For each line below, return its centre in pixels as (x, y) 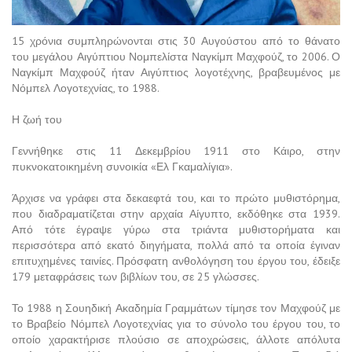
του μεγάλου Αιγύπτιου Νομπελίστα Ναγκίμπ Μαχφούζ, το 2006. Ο (176, 56)
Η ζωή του (37, 119)
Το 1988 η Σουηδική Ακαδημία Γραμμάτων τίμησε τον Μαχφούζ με (176, 308)
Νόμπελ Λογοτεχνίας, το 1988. (86, 88)
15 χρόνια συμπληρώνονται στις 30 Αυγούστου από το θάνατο (176, 40)
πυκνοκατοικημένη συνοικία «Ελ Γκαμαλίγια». (122, 166)
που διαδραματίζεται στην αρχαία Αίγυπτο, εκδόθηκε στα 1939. (176, 213)
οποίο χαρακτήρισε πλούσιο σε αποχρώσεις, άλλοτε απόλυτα (176, 339)
